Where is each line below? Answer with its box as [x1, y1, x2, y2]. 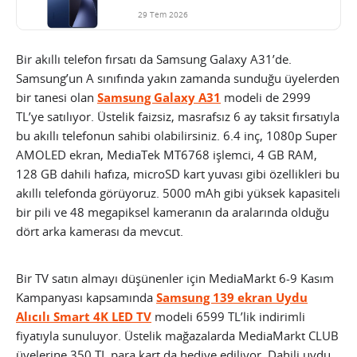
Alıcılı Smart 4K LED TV [16, 308, 151, 325]
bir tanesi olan [16, 89, 97, 106]
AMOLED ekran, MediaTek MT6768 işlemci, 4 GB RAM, [16, 147, 317, 163]
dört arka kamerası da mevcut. [16, 223, 183, 240]
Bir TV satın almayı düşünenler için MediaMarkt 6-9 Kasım [16, 270, 334, 287]
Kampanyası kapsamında [16, 289, 156, 306]
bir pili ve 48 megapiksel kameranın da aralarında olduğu [16, 204, 329, 221]
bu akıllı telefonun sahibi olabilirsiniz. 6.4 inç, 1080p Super [16, 127, 337, 144]
